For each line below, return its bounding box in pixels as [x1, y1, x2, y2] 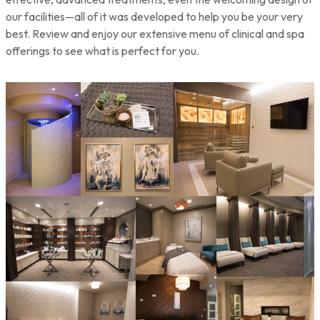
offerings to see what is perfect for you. [6, 44, 199, 59]
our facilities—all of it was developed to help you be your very [6, 9, 303, 24]
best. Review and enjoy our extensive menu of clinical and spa [6, 26, 304, 41]
